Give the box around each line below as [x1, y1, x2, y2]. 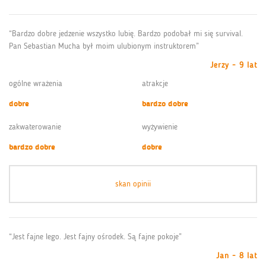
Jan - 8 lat [216, 250, 257, 261]
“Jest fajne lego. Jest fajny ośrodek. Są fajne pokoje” [9, 231, 182, 242]
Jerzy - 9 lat [210, 59, 257, 70]
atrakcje [142, 78, 168, 88]
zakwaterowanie [9, 121, 61, 132]
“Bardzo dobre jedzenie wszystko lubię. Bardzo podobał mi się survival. [9, 28, 243, 39]
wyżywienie [142, 121, 178, 132]
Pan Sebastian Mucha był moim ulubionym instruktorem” [9, 40, 199, 51]
